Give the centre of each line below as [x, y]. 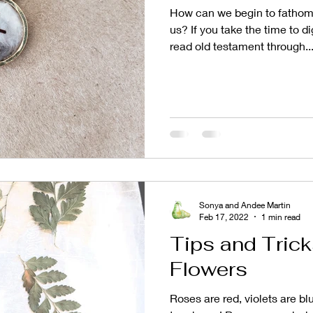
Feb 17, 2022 [224, 217]
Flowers [209, 269]
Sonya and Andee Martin [245, 205]
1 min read [281, 217]
